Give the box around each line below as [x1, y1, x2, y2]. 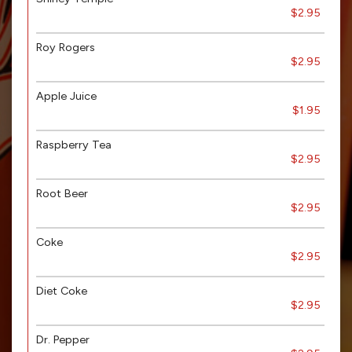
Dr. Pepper [36, 332, 90, 346]
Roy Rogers [36, 40, 95, 54]
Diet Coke [36, 284, 87, 298]
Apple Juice [36, 89, 97, 103]
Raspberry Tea [36, 137, 112, 152]
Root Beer [36, 186, 88, 200]
